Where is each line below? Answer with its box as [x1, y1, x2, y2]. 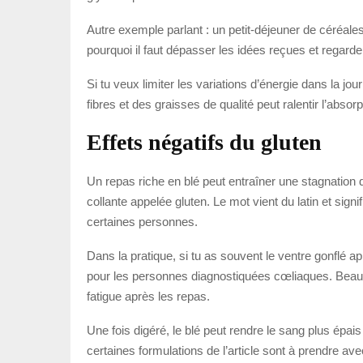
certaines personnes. [87, 214, 198, 228]
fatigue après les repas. [87, 288, 210, 303]
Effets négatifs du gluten [87, 129, 322, 155]
